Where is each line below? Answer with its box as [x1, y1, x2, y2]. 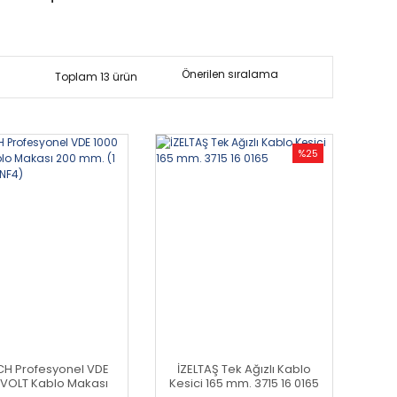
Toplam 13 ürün [55, 68, 137, 84]
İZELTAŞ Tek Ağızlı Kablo [177, 360, 312, 378]
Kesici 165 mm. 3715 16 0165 [169, 374, 320, 392]
